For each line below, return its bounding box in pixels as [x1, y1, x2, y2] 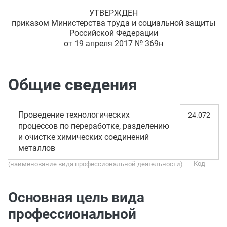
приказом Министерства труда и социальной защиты [12, 18, 215, 28]
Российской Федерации [69, 28, 158, 38]
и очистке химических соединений [18, 132, 149, 142]
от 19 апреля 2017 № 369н [64, 39, 163, 48]
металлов [18, 143, 55, 153]
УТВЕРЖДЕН [89, 8, 138, 18]
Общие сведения [8, 75, 137, 94]
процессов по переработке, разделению [18, 121, 169, 131]
